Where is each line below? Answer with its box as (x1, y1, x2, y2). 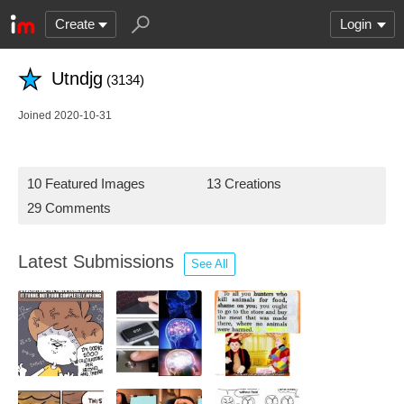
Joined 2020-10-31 (18, 109, 112, 122)
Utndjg (51, 69, 103, 88)
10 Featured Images (27, 176, 145, 191)
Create (55, 16, 95, 32)
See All (191, 257, 228, 271)
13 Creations (207, 176, 281, 191)
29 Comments (27, 200, 111, 216)
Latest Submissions (18, 252, 179, 271)
